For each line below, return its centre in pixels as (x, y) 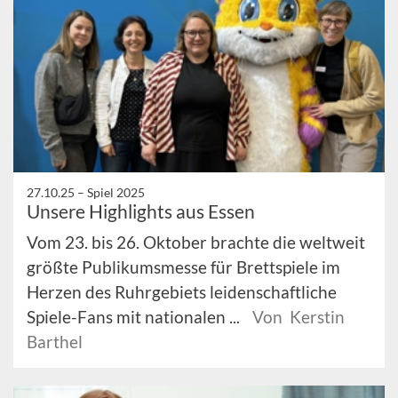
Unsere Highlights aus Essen (141, 211)
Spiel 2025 (116, 192)
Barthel (55, 342)
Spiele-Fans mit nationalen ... (135, 317)
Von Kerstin (298, 317)
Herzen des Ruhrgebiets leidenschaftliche (182, 292)
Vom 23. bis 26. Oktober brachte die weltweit (196, 242)
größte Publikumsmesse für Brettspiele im (183, 267)
